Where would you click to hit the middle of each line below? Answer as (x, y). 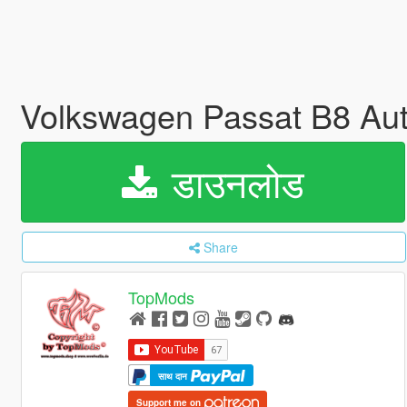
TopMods (162, 298)
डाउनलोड (232, 182)
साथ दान (174, 376)
